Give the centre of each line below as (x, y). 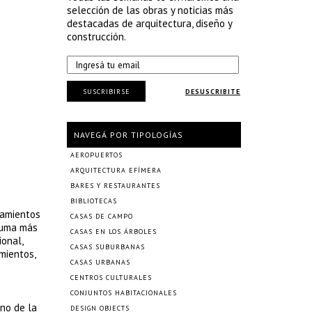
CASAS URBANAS (100, 262)
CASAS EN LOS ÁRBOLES (114, 232)
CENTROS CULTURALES (111, 278)
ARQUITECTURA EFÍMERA (116, 170)
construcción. (96, 37)
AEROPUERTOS (96, 155)
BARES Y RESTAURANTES (115, 186)
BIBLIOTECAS (94, 201)
